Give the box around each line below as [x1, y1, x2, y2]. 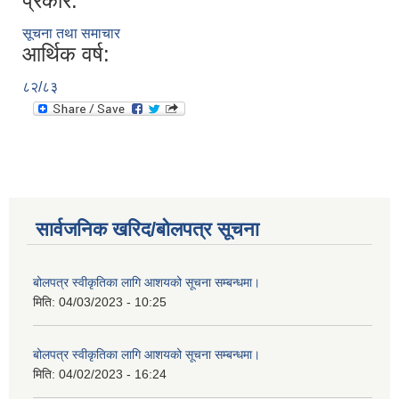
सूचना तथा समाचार [22, 26, 120, 42]
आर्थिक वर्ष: [22, 42, 110, 67]
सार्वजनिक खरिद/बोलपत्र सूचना [36, 218, 259, 241]
